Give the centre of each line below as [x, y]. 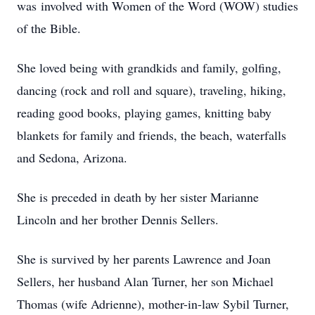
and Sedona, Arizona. [72, 157]
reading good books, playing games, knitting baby [144, 112]
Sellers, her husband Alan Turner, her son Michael [145, 281]
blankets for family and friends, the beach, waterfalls [152, 135]
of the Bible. [49, 28]
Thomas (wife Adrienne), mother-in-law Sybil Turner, [153, 304]
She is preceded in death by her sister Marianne [138, 197]
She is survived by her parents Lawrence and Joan [144, 259]
